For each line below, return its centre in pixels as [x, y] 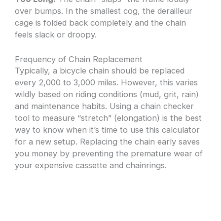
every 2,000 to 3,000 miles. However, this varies [107, 82]
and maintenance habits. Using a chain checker [105, 106]
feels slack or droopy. [56, 35]
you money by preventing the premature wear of [109, 153]
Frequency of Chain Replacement [79, 59]
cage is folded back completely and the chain [101, 23]
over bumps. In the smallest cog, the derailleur [104, 11]
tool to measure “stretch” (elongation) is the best [109, 118]
